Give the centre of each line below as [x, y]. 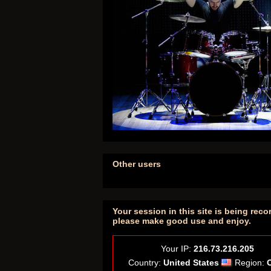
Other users [137, 164]
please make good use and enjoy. [182, 220]
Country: [146, 262]
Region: [251, 262]
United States [191, 262]
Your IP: [177, 248]
